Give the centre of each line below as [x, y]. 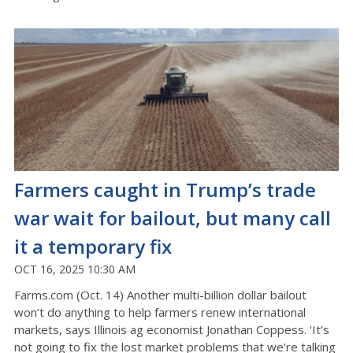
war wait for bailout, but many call [173, 218]
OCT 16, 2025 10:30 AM [75, 269]
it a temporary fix [93, 247]
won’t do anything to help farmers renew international [160, 312]
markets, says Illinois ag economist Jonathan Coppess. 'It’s [172, 330]
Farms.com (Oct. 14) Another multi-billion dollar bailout [160, 295]
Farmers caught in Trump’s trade [165, 190]
